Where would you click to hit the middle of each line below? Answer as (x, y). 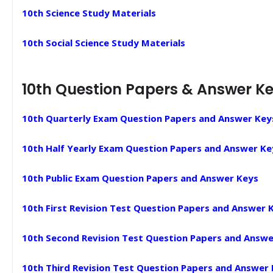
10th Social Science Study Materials (104, 43)
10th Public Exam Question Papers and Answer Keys (140, 178)
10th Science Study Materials (89, 13)
